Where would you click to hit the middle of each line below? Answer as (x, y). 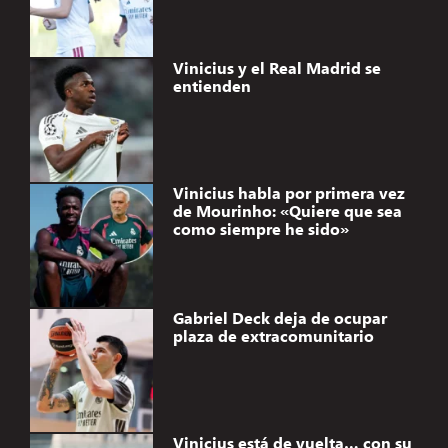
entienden (211, 86)
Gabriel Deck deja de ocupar (279, 318)
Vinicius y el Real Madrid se (276, 68)
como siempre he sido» (260, 229)
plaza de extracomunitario (273, 336)
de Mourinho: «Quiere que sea (287, 211)
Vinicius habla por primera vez (288, 193)
